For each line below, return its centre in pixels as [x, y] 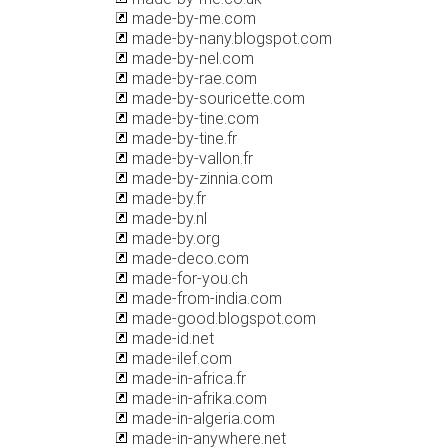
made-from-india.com [205, 298]
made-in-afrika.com [197, 398]
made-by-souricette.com [216, 98]
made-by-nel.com [191, 58]
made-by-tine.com [193, 118]
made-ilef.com [180, 358]
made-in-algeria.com [201, 418]
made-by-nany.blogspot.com [230, 38]
